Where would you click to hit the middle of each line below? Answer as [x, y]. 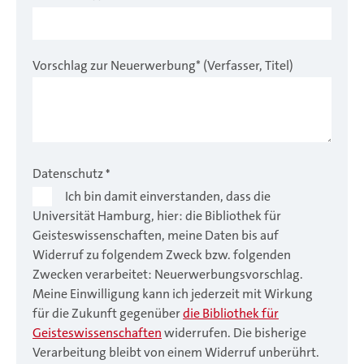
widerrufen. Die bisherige [234, 333]
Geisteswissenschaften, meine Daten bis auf [156, 236]
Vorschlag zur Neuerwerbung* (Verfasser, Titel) [163, 66]
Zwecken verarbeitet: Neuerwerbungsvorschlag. [168, 275]
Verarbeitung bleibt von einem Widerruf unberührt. [176, 353]
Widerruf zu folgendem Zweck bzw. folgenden [162, 255]
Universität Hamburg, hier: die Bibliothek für [157, 216]
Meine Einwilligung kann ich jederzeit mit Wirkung [173, 294]
